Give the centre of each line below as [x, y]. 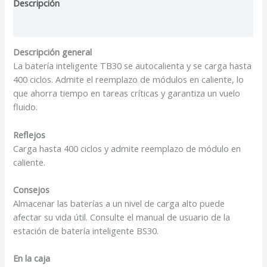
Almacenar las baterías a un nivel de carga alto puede [119, 204]
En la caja [32, 258]
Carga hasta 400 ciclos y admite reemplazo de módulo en [127, 148]
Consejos [32, 190]
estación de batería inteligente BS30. [86, 231]
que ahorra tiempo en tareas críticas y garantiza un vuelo [127, 93]
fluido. [26, 107]
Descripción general [53, 52]
